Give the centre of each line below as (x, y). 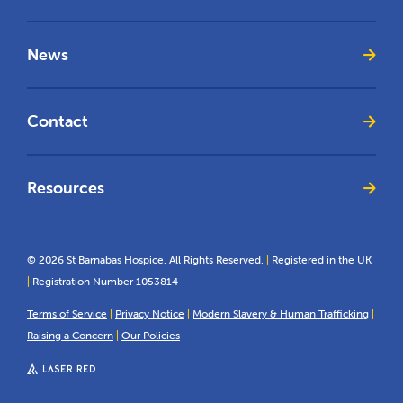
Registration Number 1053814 (104, 282)
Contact (58, 121)
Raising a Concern (70, 336)
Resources (66, 188)
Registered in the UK (320, 260)
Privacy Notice (150, 314)
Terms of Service (67, 314)
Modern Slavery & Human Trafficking (281, 314)
